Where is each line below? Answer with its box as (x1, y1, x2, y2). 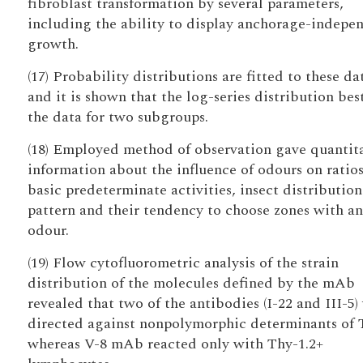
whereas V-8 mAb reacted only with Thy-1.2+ (27, 333, 323, 355)
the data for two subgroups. (27, 106, 208, 128)
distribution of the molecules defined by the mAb (27, 272, 355, 294)
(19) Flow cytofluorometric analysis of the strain (27, 252, 339, 274)
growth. (27, 33, 79, 55)
